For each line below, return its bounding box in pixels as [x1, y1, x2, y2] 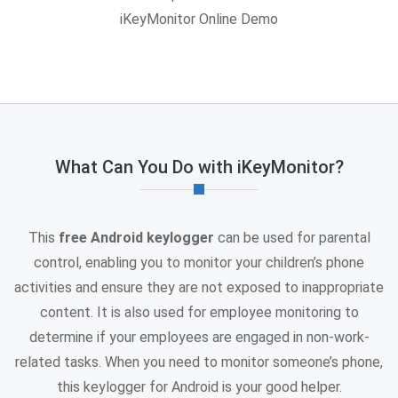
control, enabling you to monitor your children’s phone [34, 253, 364, 271]
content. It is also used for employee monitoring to [39, 303, 359, 321]
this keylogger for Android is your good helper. [56, 378, 342, 395]
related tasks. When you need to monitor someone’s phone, [15, 353, 383, 370]
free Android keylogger [58, 228, 214, 246]
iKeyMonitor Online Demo [120, 10, 278, 28]
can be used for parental [213, 228, 370, 246]
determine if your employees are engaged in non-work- [28, 328, 370, 346]
